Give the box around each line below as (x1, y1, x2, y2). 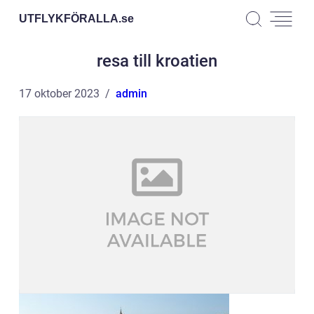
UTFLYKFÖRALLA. (19, 12, 121, 25)
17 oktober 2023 (19, 87, 100, 100)
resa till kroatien (97, 51, 217, 71)
